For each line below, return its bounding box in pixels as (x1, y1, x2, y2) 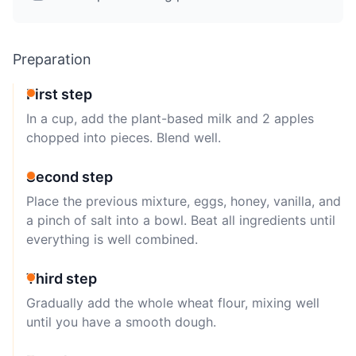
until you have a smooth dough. (26, 313, 216, 330)
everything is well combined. (26, 230, 198, 247)
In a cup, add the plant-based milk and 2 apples (26, 110, 314, 126)
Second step (26, 168, 113, 185)
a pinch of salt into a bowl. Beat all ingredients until (26, 211, 335, 228)
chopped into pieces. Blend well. (26, 129, 221, 145)
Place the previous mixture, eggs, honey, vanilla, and (26, 192, 341, 209)
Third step (26, 269, 97, 287)
